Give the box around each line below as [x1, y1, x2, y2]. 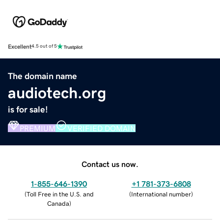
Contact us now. [82, 160, 138, 168]
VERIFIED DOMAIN [67, 124, 136, 132]
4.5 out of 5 [31, 44, 57, 49]
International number [131, 191, 191, 197]
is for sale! [8, 105, 48, 114]
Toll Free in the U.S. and [26, 191, 94, 197]
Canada [47, 200, 69, 207]
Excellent [8, 43, 31, 50]
